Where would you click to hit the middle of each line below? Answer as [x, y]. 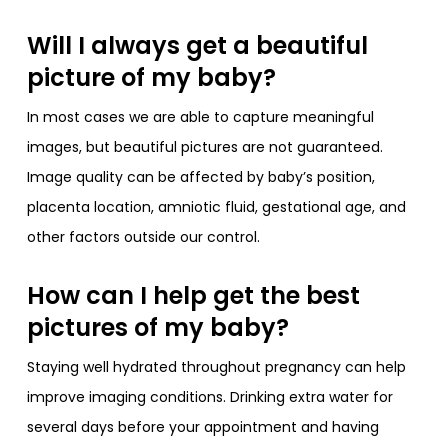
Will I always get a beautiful [197, 45]
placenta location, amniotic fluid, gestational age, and [216, 206]
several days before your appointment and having [202, 426]
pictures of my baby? [157, 327]
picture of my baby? [151, 77]
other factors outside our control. [143, 236]
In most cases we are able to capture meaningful [200, 116]
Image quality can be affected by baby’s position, [200, 176]
